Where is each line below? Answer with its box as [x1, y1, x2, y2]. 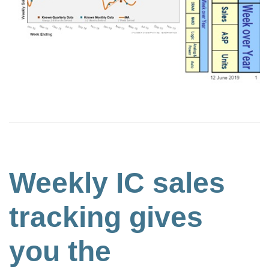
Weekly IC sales [9, 166, 225, 199]
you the [9, 235, 111, 267]
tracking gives [9, 201, 203, 233]
